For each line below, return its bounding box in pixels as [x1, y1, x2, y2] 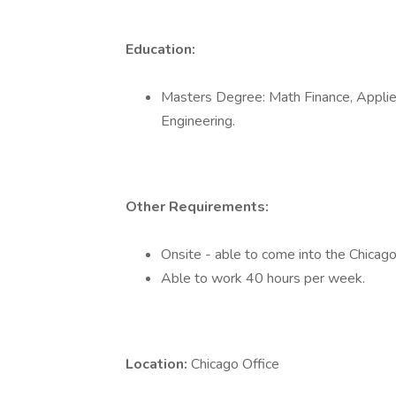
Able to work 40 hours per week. [161, 269, 365, 288]
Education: [126, 40, 195, 59]
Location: [126, 354, 191, 374]
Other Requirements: [126, 197, 269, 217]
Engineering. [161, 111, 235, 131]
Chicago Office [191, 354, 279, 374]
